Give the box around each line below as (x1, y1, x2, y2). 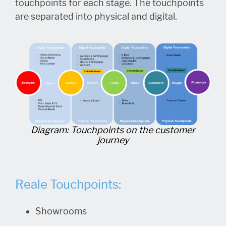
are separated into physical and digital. (15, 11, 177, 22)
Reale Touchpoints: (15, 177, 121, 193)
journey (97, 135, 129, 146)
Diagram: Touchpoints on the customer (31, 125, 195, 136)
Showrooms (35, 206, 87, 217)
